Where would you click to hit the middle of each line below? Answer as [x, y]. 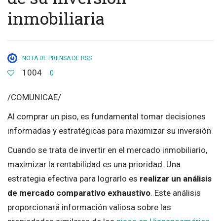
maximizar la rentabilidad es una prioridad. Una [94, 164]
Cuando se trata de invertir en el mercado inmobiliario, [107, 150]
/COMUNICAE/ [34, 97]
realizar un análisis [176, 178]
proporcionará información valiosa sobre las [89, 207]
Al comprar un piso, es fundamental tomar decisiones [107, 116]
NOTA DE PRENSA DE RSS [57, 58]
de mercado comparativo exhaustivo [79, 193]
